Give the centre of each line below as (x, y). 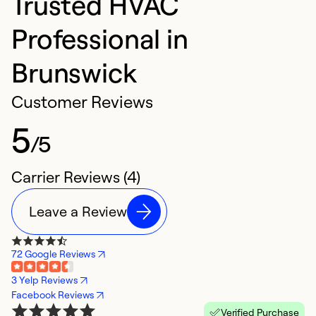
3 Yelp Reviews (45, 280)
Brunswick (74, 72)
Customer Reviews (83, 102)
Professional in (100, 38)
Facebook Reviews (53, 295)
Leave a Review (78, 212)
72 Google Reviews (54, 254)
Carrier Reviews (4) (76, 177)
